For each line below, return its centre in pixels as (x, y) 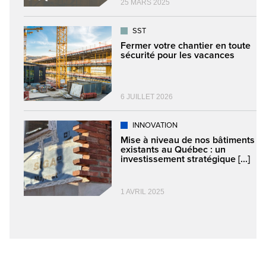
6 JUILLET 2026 (147, 97)
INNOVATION (155, 126)
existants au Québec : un (173, 150)
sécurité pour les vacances (178, 56)
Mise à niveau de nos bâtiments (188, 140)
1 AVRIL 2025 (142, 192)
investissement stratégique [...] (185, 159)
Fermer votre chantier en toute (186, 46)
